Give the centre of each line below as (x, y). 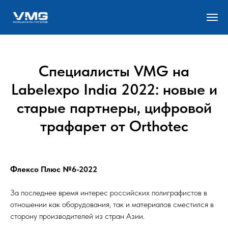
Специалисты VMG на (114, 71)
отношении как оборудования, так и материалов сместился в (112, 205)
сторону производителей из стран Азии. (77, 216)
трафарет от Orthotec (114, 126)
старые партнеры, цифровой (114, 108)
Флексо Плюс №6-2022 (54, 169)
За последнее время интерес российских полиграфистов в (109, 193)
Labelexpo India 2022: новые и (114, 89)
